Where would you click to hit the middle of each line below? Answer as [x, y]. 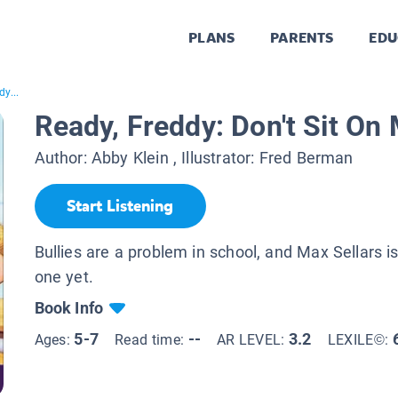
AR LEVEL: [253, 339]
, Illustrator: [214, 158]
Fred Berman [306, 158]
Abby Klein [130, 158]
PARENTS [302, 38]
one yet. [64, 276]
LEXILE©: [360, 339]
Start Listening [120, 207]
